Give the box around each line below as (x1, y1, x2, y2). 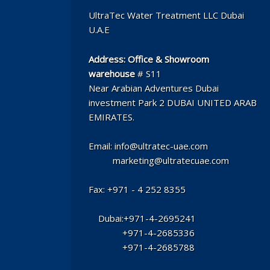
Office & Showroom (128, 52, 209, 65)
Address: (89, 52, 125, 65)
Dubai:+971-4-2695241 (89, 212, 196, 225)
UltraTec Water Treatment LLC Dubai (89, 9, 244, 22)
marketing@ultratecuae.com (89, 154, 229, 166)
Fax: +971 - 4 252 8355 (89, 183, 195, 195)
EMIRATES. (89, 110, 139, 123)
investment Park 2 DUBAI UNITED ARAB (89, 96, 257, 108)
